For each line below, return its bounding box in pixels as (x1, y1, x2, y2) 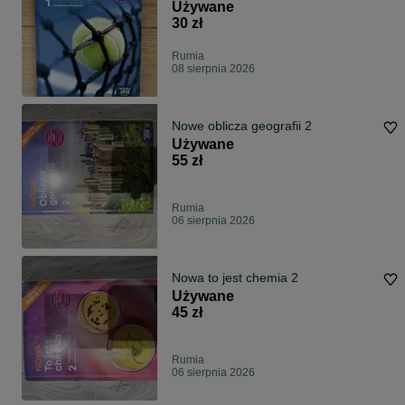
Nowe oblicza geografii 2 (172, 118, 312, 134)
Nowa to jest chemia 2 (172, 270, 298, 286)
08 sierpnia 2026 (172, 62, 255, 76)
